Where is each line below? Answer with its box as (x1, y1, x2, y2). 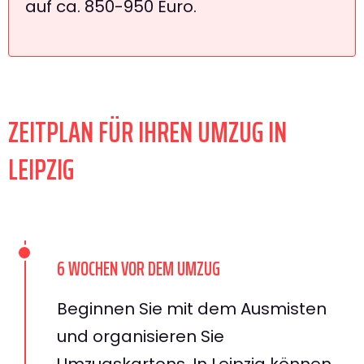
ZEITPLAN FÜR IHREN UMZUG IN (8, 108, 287, 155)
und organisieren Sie (57, 324, 224, 348)
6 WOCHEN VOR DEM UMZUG (57, 253, 220, 284)
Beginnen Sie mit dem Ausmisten (57, 297, 327, 320)
